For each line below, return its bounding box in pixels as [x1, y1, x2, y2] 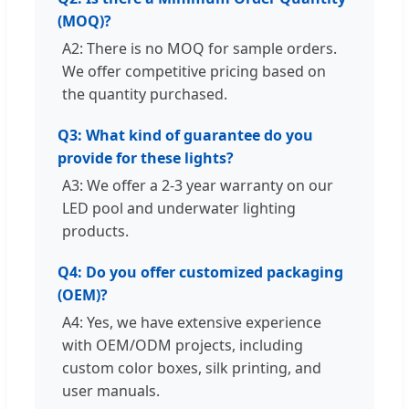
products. [62, 220, 129, 241]
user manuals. [62, 380, 160, 401]
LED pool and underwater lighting [62, 197, 296, 218]
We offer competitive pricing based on [62, 60, 326, 81]
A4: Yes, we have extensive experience [62, 311, 321, 332]
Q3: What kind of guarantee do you [58, 124, 313, 145]
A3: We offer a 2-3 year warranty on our [62, 174, 333, 195]
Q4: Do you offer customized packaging [58, 261, 343, 282]
